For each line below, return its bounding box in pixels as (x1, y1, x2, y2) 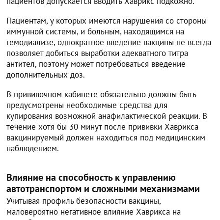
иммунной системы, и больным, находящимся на (6, 26, 185, 37)
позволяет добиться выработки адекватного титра (6, 47, 189, 58)
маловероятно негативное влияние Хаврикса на (6, 206, 181, 217)
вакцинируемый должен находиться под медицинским (6, 132, 206, 143)
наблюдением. (6, 142, 59, 154)
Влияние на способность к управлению (6, 170, 176, 183)
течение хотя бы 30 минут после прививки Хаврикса (6, 121, 199, 132)
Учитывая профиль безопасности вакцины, (6, 195, 161, 206)
